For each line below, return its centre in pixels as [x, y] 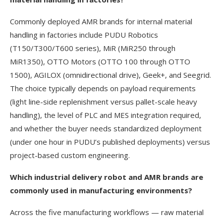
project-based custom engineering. [70, 155]
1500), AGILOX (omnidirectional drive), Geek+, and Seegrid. [111, 75]
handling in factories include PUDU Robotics [84, 35]
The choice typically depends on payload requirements [103, 88]
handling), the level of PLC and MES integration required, [106, 115]
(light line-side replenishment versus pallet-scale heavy [104, 102]
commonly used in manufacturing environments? [101, 191]
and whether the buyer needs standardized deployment [106, 129]
